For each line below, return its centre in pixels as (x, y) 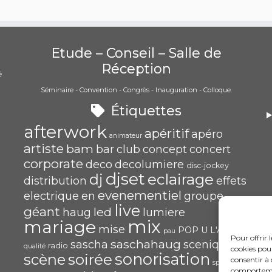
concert (210, 149)
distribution (55, 181)
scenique (208, 245)
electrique (51, 196)
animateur (126, 136)
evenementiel (140, 195)
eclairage (181, 179)
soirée (90, 259)
